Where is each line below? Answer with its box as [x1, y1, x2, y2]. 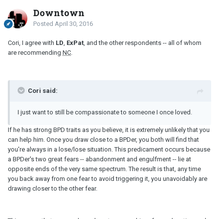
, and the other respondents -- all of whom [84, 39, 201, 47]
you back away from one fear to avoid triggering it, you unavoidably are [8, 175, 207, 183]
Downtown [33, 7, 85, 19]
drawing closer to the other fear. [8, 185, 97, 193]
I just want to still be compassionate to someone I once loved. [18, 109, 192, 116]
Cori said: [28, 87, 58, 95]
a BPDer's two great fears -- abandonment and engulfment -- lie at [8, 155, 191, 163]
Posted [33, 20, 55, 28]
